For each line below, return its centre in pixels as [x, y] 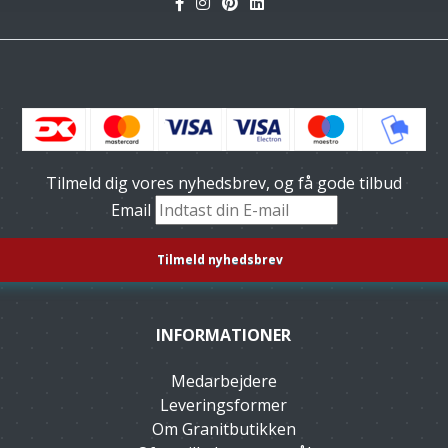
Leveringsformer [224, 405]
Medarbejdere [223, 381]
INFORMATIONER [224, 335]
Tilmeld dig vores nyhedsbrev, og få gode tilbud [224, 183]
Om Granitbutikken [223, 429]
